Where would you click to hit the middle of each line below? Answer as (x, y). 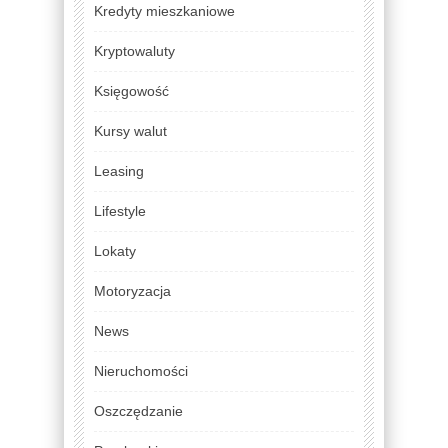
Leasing (119, 170)
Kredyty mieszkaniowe (164, 10)
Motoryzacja (132, 290)
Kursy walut (130, 130)
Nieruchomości (141, 370)
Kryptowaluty (134, 50)
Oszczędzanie (138, 410)
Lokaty (115, 250)
